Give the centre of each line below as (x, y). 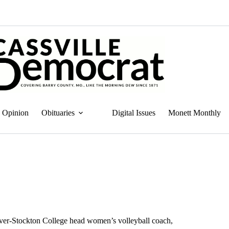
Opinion (15, 113)
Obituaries (58, 113)
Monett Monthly (194, 113)
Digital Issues (134, 113)
